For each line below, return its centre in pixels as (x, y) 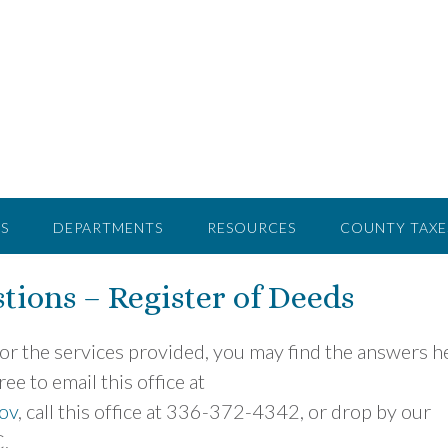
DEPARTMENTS (108, 227)
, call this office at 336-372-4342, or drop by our (224, 410)
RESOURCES (251, 227)
